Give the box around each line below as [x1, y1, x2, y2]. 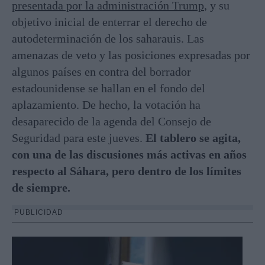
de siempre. [12, 180, 70, 194]
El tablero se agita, [146, 131, 241, 144]
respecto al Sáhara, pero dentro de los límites [12, 164, 241, 177]
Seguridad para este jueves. [12, 131, 146, 144]
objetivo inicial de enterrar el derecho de [12, 15, 207, 28]
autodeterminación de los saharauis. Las [12, 31, 204, 45]
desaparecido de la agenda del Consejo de [12, 114, 211, 128]
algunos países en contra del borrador [12, 64, 191, 78]
